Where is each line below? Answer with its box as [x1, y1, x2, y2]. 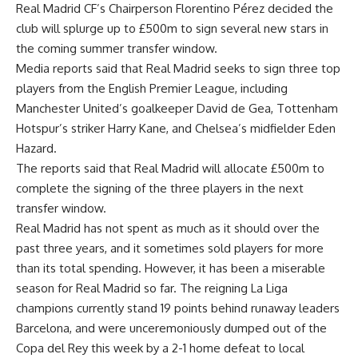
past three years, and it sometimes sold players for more [16, 240, 324, 256]
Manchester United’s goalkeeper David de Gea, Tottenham [16, 100, 338, 116]
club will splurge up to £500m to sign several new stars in [16, 20, 328, 36]
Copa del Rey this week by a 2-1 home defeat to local [16, 340, 304, 356]
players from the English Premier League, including [16, 80, 288, 96]
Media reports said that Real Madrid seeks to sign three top [16, 60, 340, 76]
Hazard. [16, 140, 57, 156]
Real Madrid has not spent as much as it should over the [16, 220, 320, 236]
